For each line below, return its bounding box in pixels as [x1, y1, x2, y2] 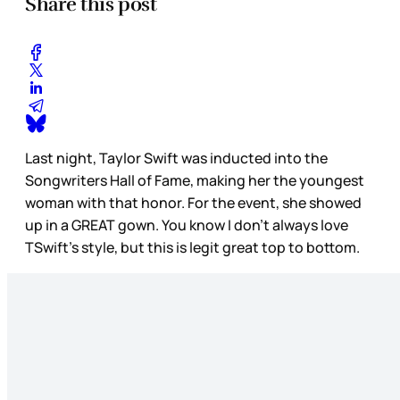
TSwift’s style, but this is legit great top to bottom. [25, 237, 360, 258]
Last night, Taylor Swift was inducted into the [25, 148, 328, 169]
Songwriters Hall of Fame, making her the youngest [25, 171, 364, 191]
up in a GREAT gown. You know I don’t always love [25, 215, 348, 236]
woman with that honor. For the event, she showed [25, 193, 362, 213]
